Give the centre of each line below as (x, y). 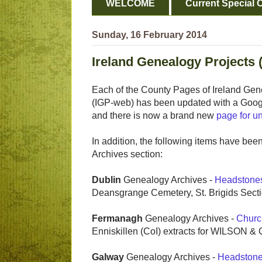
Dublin (106, 180)
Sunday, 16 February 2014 (149, 35)
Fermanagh (117, 219)
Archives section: (127, 154)
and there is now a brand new (154, 116)
